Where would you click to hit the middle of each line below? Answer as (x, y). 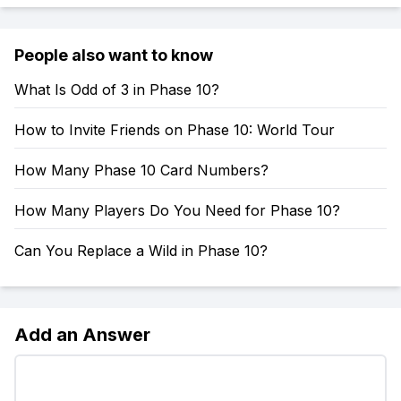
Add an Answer (82, 335)
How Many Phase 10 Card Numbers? (141, 170)
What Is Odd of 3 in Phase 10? (117, 90)
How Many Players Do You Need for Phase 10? (177, 210)
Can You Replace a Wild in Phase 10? (141, 251)
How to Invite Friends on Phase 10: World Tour (175, 130)
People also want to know (114, 55)
